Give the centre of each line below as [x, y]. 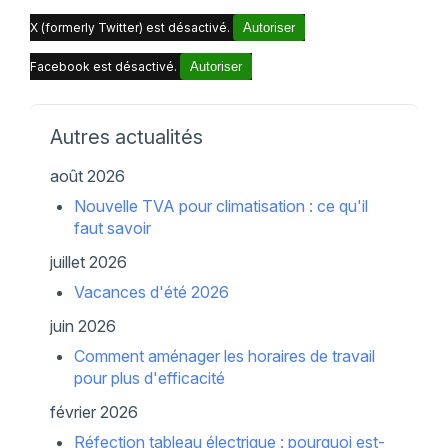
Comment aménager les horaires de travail [224, 355]
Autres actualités [126, 136]
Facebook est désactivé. [104, 66]
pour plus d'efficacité [149, 377]
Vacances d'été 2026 [151, 291]
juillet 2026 [88, 261]
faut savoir [112, 227]
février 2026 [93, 411]
